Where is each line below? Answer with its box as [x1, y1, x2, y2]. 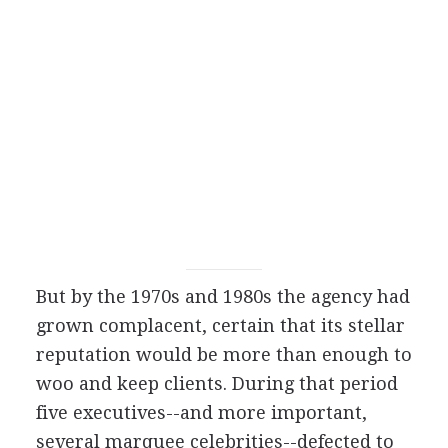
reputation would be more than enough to [35, 344, 412, 365]
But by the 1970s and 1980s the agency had [35, 286, 410, 307]
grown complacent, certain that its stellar [35, 315, 405, 336]
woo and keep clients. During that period [35, 373, 398, 394]
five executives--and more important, [35, 402, 367, 423]
